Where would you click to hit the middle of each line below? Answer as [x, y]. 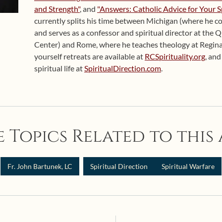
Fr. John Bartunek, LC [40, 166]
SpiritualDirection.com [123, 68]
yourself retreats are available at [89, 56]
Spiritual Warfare [188, 166]
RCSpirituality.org [175, 56]
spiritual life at [59, 68]
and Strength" [57, 9]
